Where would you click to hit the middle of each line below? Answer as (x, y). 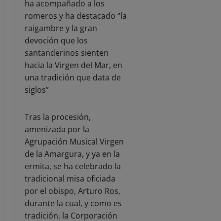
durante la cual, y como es (73, 203)
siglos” (37, 90)
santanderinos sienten (67, 53)
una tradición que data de (73, 78)
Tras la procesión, (58, 117)
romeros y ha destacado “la (76, 16)
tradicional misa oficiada (70, 179)
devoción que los (56, 41)
